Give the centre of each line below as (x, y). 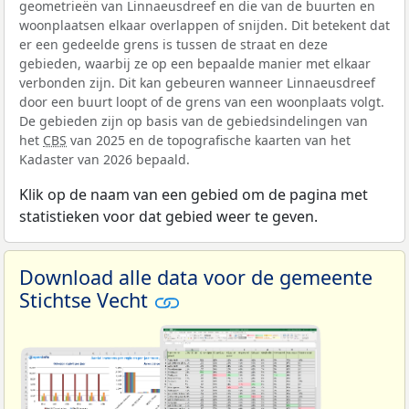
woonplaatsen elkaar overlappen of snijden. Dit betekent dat (204, 25)
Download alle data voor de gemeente (196, 277)
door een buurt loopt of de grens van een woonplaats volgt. (202, 101)
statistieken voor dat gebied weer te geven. (168, 216)
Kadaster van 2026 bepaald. (105, 159)
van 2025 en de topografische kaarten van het (209, 140)
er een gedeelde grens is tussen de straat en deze (173, 44)
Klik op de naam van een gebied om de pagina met (194, 194)
